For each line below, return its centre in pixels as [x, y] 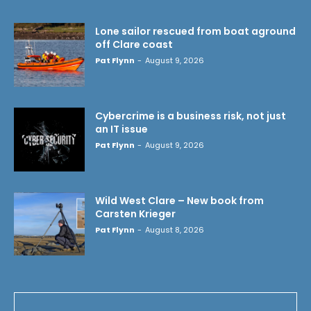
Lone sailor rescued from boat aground [195, 32]
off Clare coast [134, 45]
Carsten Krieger [135, 213]
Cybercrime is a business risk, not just [191, 116]
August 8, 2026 [175, 229]
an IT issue [121, 129]
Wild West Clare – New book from [179, 200]
